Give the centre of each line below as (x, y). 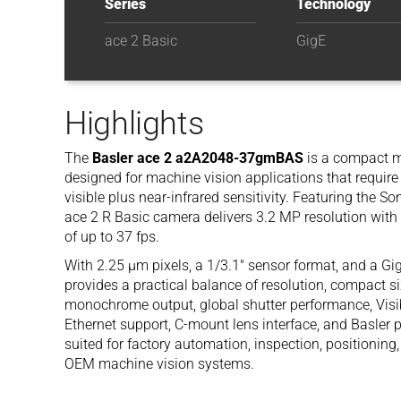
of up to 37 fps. (112, 237)
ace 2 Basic (141, 41)
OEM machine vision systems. (159, 364)
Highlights (134, 124)
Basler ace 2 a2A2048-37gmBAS (198, 158)
